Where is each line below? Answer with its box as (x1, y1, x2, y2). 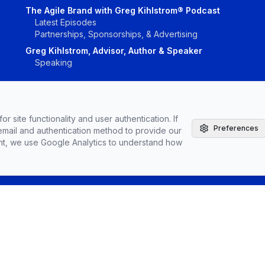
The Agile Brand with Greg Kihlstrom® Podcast (25, 5, 220, 15)
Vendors (180, 136, 214, 146)
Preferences (214, 124, 258, 132)
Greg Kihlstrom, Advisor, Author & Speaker (25, 46, 202, 56)
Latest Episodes (34, 17, 96, 27)
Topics (214, 136, 240, 146)
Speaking (34, 57, 72, 67)
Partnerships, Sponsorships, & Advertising (34, 29, 198, 39)
